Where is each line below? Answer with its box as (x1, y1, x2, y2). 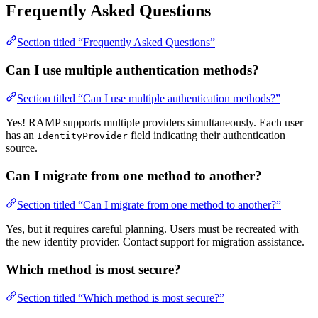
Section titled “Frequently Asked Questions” (17, 36, 215, 48)
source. (6, 142, 38, 155)
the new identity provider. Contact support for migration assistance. (6, 235, 305, 248)
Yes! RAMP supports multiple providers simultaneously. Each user (6, 116, 303, 129)
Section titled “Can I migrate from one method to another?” (17, 198, 281, 211)
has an (6, 129, 37, 142)
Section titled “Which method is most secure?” (17, 292, 224, 305)
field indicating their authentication (128, 129, 285, 142)
